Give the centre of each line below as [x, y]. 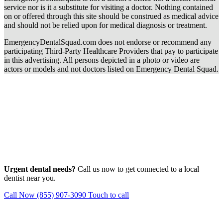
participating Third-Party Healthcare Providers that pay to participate [111, 51]
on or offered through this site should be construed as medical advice [111, 16]
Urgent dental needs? [40, 169]
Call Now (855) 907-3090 [46, 195]
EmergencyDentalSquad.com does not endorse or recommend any [108, 42]
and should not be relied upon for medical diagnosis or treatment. [106, 25]
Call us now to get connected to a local [137, 169]
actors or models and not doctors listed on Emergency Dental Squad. [111, 69]
